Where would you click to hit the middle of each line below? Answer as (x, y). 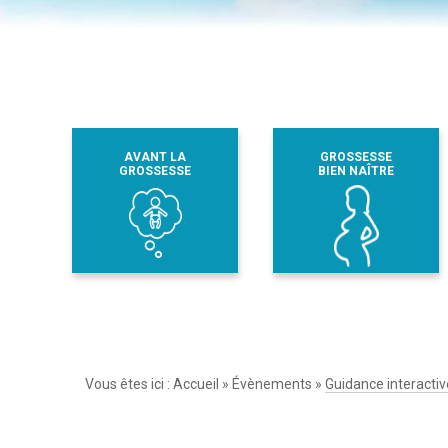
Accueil (196, 383)
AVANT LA (155, 156)
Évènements (272, 383)
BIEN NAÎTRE (355, 170)
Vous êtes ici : (129, 383)
